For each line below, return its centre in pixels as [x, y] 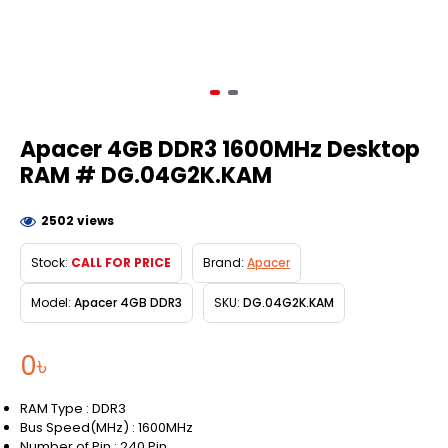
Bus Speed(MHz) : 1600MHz [106, 427]
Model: [51, 302]
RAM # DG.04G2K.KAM [146, 175]
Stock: [49, 262]
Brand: [223, 262]
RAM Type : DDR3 [73, 408]
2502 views [77, 220]
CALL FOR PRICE [121, 262]
